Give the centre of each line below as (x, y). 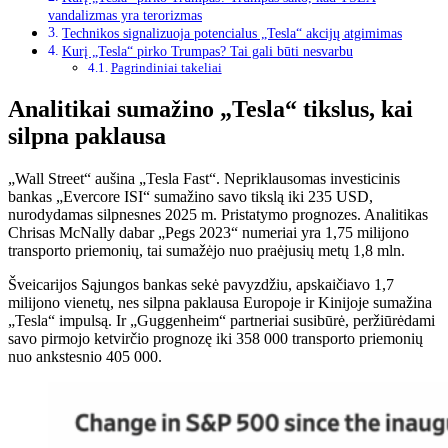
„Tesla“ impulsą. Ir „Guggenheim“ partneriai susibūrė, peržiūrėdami (221, 320)
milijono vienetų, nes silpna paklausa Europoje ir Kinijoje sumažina (220, 302)
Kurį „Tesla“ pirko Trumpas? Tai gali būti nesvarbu (207, 51)
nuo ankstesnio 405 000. (85, 356)
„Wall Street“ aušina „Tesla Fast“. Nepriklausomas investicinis (204, 178)
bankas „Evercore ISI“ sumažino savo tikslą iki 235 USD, (190, 196)
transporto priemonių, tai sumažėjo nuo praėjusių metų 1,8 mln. (206, 250)
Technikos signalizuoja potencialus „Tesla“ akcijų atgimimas (231, 33)
